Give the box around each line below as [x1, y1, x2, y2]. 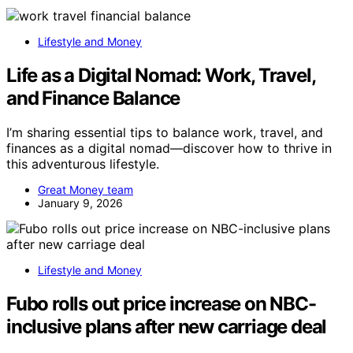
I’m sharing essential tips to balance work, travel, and [6, 124, 323, 141]
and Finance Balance [6, 86, 180, 110]
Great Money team [38, 183, 133, 197]
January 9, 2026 [38, 196, 123, 210]
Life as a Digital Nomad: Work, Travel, [6, 63, 315, 87]
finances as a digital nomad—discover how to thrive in [6, 140, 332, 157]
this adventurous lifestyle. [6, 156, 159, 173]
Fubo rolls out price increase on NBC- [6, 292, 316, 316]
